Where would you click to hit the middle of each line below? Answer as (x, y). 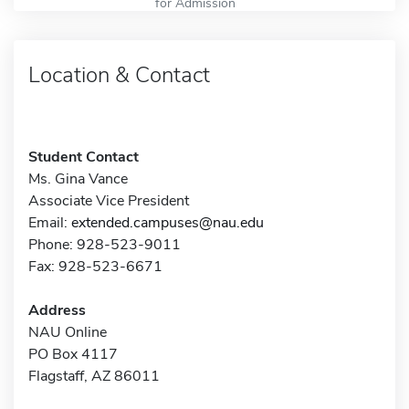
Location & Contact (119, 74)
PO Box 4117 (73, 354)
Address (57, 310)
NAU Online (68, 332)
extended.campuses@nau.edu (168, 222)
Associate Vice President (109, 200)
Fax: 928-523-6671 (95, 266)
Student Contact (84, 157)
